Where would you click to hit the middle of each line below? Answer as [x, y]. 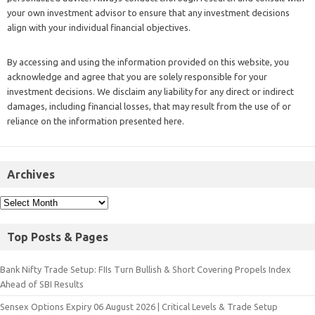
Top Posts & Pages [58, 237]
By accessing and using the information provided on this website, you [148, 62]
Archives [31, 175]
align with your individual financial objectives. [99, 28]
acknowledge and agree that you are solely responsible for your [137, 77]
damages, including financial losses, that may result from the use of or [149, 107]
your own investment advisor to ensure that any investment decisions [148, 13]
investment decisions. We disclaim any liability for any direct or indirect [150, 92]
